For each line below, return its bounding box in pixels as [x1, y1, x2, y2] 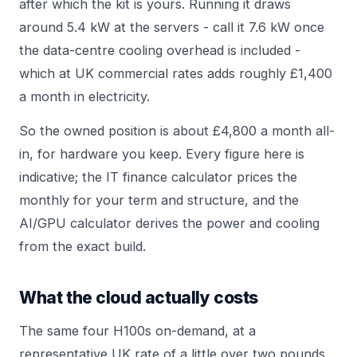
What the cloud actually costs [19, 287, 258, 308]
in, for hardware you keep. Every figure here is [19, 145, 304, 162]
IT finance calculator [106, 168, 233, 185]
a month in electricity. [19, 88, 150, 104]
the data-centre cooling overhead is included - [19, 41, 300, 58]
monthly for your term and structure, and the [19, 191, 299, 208]
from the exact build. [19, 237, 146, 254]
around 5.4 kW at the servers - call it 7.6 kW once [19, 18, 324, 35]
